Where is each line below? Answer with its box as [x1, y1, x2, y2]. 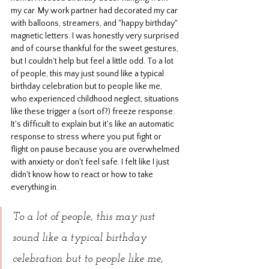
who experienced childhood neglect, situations [11, 94, 181, 104]
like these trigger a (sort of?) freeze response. [11, 107, 177, 117]
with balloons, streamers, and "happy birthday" [11, 19, 180, 29]
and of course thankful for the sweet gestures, [11, 44, 180, 54]
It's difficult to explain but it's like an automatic [11, 119, 176, 130]
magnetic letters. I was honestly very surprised [11, 31, 181, 41]
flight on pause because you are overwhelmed [11, 145, 181, 155]
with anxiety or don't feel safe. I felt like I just [11, 157, 171, 168]
